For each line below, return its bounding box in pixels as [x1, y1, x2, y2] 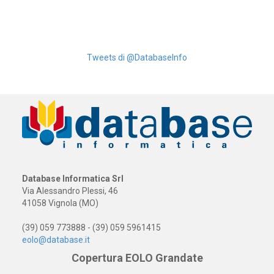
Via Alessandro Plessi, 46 [21, 185, 118, 196]
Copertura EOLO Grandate [71, 251, 203, 264]
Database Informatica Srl [21, 173, 124, 183]
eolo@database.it [21, 234, 90, 245]
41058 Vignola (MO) [21, 198, 98, 208]
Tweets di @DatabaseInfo [87, 52, 187, 62]
